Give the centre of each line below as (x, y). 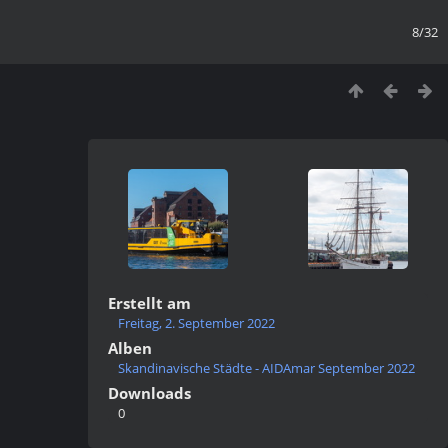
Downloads (149, 393)
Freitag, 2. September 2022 (196, 323)
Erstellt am (149, 303)
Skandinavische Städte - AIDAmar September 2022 (266, 368)
